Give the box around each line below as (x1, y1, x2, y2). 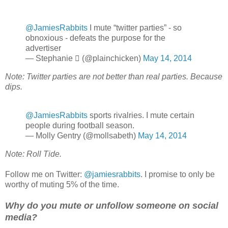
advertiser (25, 44, 61, 53)
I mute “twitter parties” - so (88, 23, 182, 33)
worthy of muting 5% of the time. (5, 180, 119, 189)
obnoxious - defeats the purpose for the (25, 34, 165, 43)
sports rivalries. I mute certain (88, 110, 194, 120)
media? (5, 212, 37, 222)
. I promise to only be (140, 169, 215, 179)
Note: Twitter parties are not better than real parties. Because (5, 72, 222, 81)
